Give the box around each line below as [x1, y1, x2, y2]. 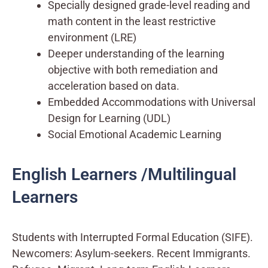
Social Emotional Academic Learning [48, 127, 221, 141]
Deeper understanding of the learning [48, 47, 224, 60]
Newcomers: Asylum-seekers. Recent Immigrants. [12, 246, 251, 260]
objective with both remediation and [48, 63, 218, 76]
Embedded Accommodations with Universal [48, 95, 255, 108]
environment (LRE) [48, 31, 136, 44]
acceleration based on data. [48, 79, 179, 92]
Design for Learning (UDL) [48, 111, 170, 124]
